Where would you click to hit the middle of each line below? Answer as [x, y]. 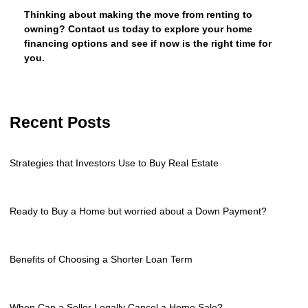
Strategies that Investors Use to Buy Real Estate [114, 163]
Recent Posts [60, 122]
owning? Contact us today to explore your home [138, 29]
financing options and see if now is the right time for [148, 43]
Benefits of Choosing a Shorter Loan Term [101, 259]
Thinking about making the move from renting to [138, 14]
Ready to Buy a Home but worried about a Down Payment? [138, 211]
